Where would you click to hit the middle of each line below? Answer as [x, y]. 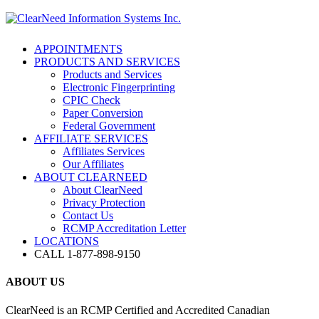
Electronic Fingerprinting [119, 87]
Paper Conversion [103, 113]
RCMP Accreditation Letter [124, 228]
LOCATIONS [67, 241]
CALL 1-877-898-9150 [87, 254]
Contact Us [88, 215]
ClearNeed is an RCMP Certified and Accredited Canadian [138, 310]
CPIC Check [91, 100]
